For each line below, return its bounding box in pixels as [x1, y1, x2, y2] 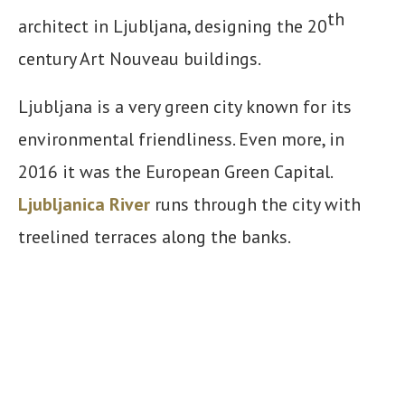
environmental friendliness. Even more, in [18, 127, 344, 152]
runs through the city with [150, 193, 361, 217]
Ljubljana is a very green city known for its [18, 95, 352, 119]
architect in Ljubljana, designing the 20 [18, 14, 327, 39]
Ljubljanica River [18, 193, 150, 217]
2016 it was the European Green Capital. [18, 160, 336, 184]
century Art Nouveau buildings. [18, 47, 261, 71]
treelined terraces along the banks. [18, 225, 291, 250]
